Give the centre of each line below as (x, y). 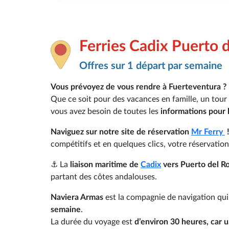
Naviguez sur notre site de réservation (121, 132)
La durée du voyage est (93, 222)
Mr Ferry (208, 132)
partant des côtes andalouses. (104, 177)
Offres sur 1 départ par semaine (151, 66)
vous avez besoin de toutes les (106, 111)
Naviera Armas (78, 197)
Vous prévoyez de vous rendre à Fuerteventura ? (139, 87)
